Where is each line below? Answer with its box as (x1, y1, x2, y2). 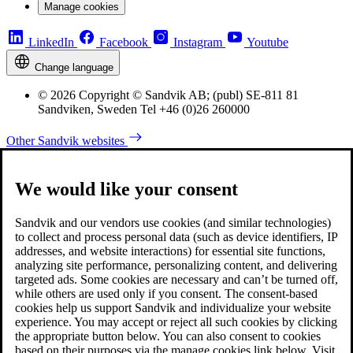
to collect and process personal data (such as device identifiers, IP (15, 229, 337, 243)
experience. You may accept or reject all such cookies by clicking (15, 314, 337, 329)
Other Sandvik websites (6, 134, 128, 148)
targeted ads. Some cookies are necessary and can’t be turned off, (15, 272, 338, 286)
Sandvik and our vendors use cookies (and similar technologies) (15, 215, 331, 229)
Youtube (247, 35, 288, 50)
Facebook (99, 35, 148, 50)
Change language (35, 61, 113, 74)
